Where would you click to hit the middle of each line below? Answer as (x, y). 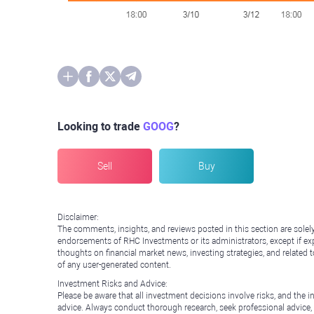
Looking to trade (100, 127)
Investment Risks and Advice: (112, 284)
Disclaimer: (78, 217)
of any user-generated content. (114, 265)
